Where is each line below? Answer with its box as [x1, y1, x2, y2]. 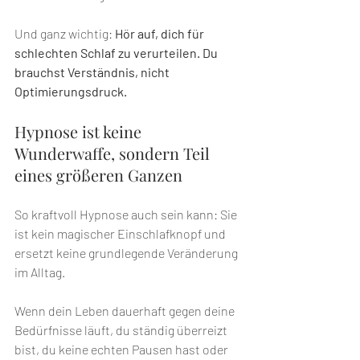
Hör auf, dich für [115, 26, 207, 42]
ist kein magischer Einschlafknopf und [14, 226, 228, 242]
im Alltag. [14, 264, 65, 280]
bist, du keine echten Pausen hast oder [14, 342, 231, 358]
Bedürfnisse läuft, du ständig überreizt [14, 322, 230, 338]
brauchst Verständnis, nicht [14, 64, 172, 80]
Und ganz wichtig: [14, 26, 115, 42]
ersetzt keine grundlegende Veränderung [14, 245, 240, 261]
